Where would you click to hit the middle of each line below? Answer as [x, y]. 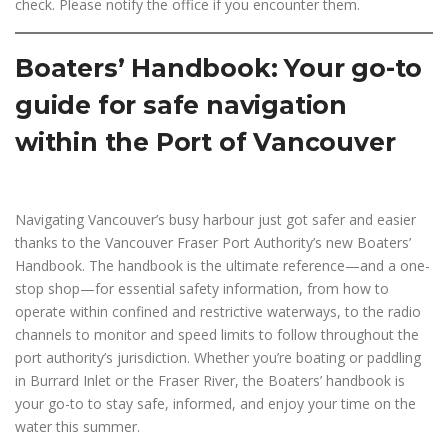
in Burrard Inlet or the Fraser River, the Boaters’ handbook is [210, 380]
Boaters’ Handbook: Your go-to [219, 68]
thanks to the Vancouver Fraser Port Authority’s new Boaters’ [213, 242]
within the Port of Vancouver [205, 142]
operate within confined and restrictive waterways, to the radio [218, 311]
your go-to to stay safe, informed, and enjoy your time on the [215, 403]
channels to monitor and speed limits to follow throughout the [217, 334]
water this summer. [77, 426]
